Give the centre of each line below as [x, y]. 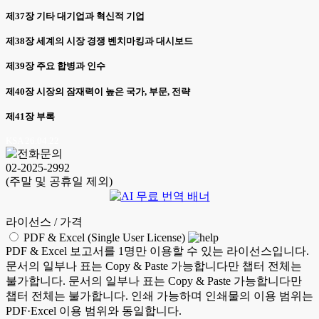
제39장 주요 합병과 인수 [56, 66]
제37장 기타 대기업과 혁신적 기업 [75, 16]
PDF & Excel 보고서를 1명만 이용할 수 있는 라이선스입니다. [157, 251]
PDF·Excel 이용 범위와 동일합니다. [94, 311]
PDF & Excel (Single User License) [104, 238]
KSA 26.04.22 [32, 141]
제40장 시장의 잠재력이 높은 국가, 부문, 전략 [98, 91]
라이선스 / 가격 [44, 222]
